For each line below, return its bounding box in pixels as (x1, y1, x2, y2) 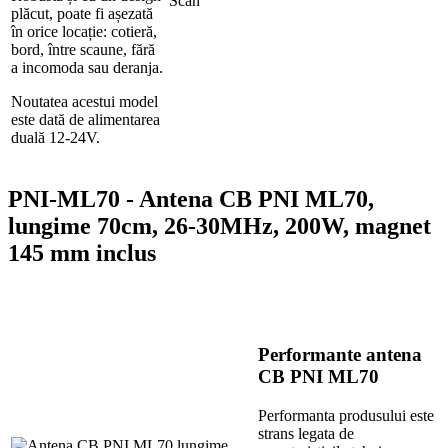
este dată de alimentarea (11, 111, 160, 129)
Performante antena (258, 344, 422, 366)
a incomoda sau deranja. (11, 59, 163, 77)
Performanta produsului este (258, 406, 434, 424)
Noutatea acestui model (11, 93, 158, 111)
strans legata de (258, 424, 354, 442)
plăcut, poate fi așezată (11, 5, 153, 23)
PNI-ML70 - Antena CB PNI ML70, (8, 185, 374, 212)
